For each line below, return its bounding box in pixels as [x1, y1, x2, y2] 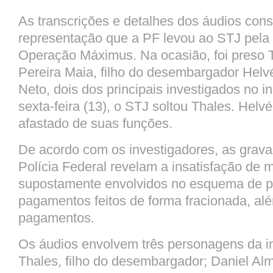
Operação [18, 47, 80, 63]
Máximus [80, 47, 133, 63]
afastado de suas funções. [18, 115, 172, 131]
